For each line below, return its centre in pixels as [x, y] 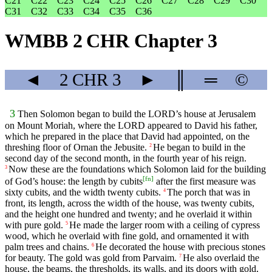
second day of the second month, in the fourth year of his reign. [126, 158]
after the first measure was [205, 182]
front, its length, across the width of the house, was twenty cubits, [130, 203]
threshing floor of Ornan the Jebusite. [76, 148]
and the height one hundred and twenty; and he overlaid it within [128, 214]
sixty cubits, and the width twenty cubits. [83, 192]
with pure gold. [34, 225]
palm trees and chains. [47, 247]
